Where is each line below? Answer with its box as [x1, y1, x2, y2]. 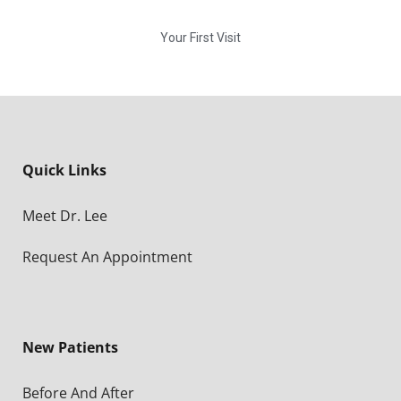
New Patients [22, 337, 118, 358]
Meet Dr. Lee [22, 206, 107, 226]
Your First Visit [160, 30, 241, 46]
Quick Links [22, 160, 107, 181]
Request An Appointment [22, 247, 192, 268]
